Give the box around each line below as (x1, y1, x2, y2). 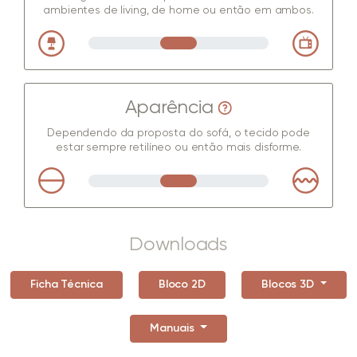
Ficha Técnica (30, 278, 103, 290)
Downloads (129, 234, 228, 254)
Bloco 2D (158, 278, 206, 290)
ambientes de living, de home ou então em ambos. (43, 4, 314, 16)
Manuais (150, 322, 198, 334)
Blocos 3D (261, 278, 317, 290)
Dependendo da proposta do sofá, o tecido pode (47, 127, 310, 139)
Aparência (124, 97, 218, 117)
